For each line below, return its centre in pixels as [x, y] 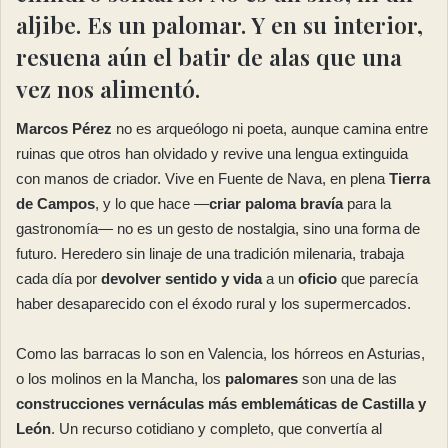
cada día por [58, 279]
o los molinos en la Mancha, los [120, 379]
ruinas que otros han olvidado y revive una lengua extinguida [212, 154]
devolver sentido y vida [181, 279]
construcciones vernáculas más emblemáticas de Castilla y [221, 404]
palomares [261, 379]
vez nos [58, 88]
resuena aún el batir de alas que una [209, 56]
